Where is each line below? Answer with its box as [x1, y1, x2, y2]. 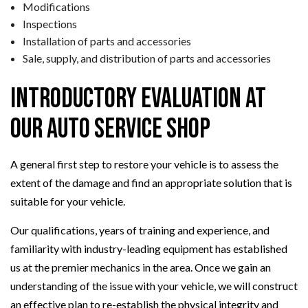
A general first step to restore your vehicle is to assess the [10, 157, 278, 171]
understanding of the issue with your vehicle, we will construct [10, 279, 298, 293]
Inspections [22, 17, 77, 31]
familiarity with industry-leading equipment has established [10, 242, 287, 256]
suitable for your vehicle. [10, 195, 125, 208]
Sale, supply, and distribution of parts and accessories [22, 52, 271, 65]
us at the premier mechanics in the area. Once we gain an [10, 261, 271, 274]
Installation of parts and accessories [22, 34, 191, 48]
